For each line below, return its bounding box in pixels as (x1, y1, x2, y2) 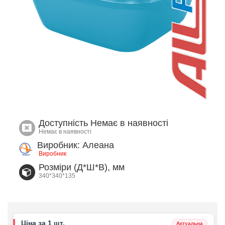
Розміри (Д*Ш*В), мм (39, 162, 125, 172)
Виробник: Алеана (37, 140, 114, 150)
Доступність (39, 118, 91, 128)
